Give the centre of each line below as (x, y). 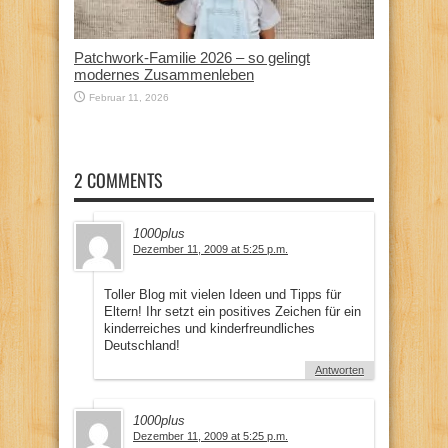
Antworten (339, 369)
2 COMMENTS (118, 179)
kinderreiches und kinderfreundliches (209, 328)
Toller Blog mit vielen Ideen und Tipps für (222, 294)
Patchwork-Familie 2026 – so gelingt (192, 57)
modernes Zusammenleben (164, 74)
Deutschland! (142, 345)
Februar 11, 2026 (129, 97)
